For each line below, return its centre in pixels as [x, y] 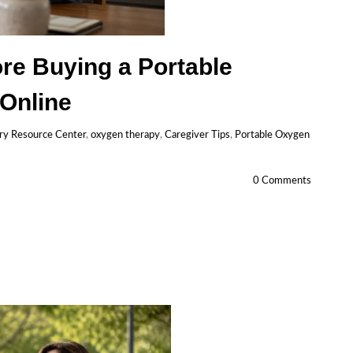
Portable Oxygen [272, 135]
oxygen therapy [125, 135]
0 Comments [282, 181]
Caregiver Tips [197, 135]
